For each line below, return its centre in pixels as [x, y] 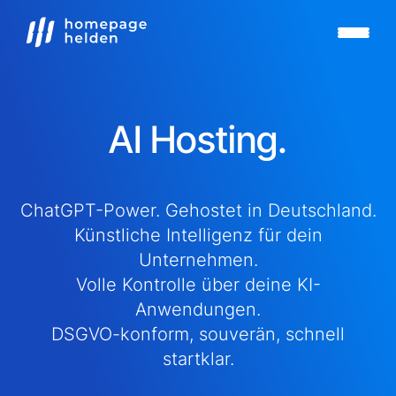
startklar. [198, 359]
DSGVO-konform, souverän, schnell [198, 334]
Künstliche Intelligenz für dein [198, 235]
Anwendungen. [198, 309]
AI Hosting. [198, 139]
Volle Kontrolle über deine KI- [198, 285]
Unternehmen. [198, 260]
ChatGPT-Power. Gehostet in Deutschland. [198, 210]
